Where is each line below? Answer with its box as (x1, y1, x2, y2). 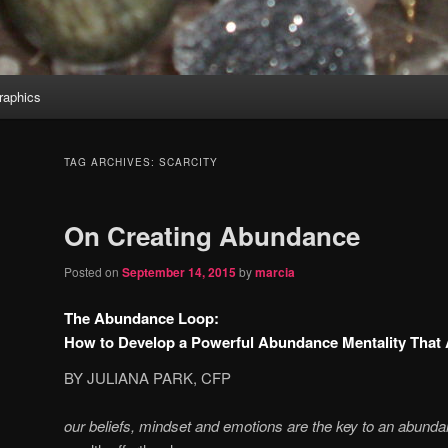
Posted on (64, 263, 122, 281)
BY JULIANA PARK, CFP (64, 366, 231, 388)
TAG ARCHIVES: (64, 155, 159, 170)
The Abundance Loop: (64, 306, 219, 329)
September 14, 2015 (122, 263, 236, 282)
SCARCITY (159, 155, 218, 170)
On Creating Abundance (64, 217, 360, 255)
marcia (255, 263, 295, 282)
